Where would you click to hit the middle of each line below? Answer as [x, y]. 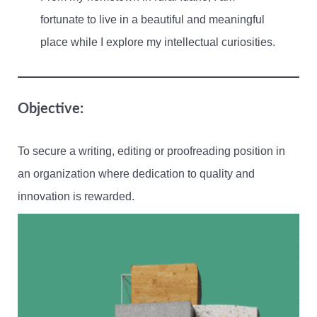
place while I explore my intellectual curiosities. [157, 42]
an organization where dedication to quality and [136, 173]
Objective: [51, 109]
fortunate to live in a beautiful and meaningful [152, 19]
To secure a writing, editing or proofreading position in [151, 151]
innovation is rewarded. [76, 196]
